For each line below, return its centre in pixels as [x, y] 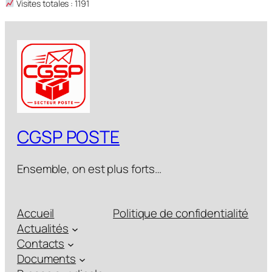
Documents [47, 259]
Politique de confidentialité [181, 213]
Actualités [43, 229]
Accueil [36, 213]
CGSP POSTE [68, 137]
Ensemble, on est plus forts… [90, 168]
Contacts [41, 244]
